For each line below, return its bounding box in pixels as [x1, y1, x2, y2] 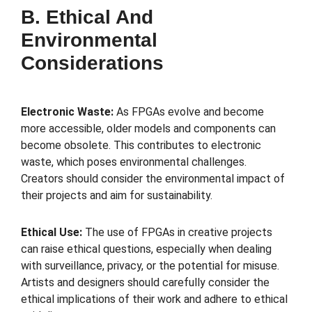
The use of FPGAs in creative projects [85, 225, 272, 239]
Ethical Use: [21, 225, 85, 239]
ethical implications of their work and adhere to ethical [21, 292, 288, 306]
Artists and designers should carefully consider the [21, 275, 270, 289]
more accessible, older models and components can [21, 121, 276, 135]
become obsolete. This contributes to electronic [21, 138, 261, 152]
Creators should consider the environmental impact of [21, 171, 285, 185]
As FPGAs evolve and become [116, 104, 264, 118]
